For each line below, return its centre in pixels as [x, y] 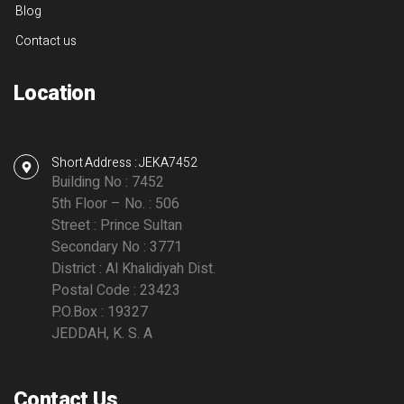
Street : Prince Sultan [117, 225]
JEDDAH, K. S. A [102, 334]
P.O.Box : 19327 [100, 312]
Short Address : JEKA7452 [124, 163]
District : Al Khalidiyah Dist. [133, 269]
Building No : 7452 [108, 182]
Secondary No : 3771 [117, 247]
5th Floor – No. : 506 [115, 204]
